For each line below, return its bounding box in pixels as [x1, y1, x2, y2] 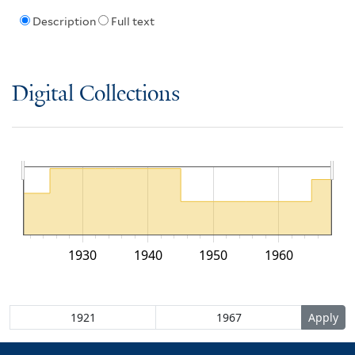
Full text [110, 15, 155, 29]
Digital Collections [12, 82, 180, 107]
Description [32, 15, 96, 29]
